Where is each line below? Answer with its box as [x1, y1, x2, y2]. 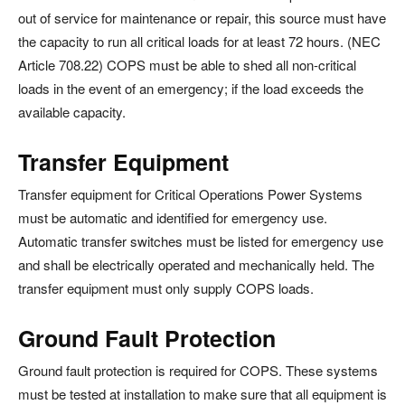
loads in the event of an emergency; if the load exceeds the [18, 79, 363, 99]
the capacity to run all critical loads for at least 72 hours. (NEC [18, 32, 381, 52]
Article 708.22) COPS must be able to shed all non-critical [18, 55, 356, 75]
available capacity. [18, 102, 126, 122]
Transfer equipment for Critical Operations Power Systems [18, 184, 363, 204]
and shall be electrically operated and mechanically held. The [18, 255, 374, 275]
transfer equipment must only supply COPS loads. [18, 278, 314, 298]
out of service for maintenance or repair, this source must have [18, 8, 386, 28]
